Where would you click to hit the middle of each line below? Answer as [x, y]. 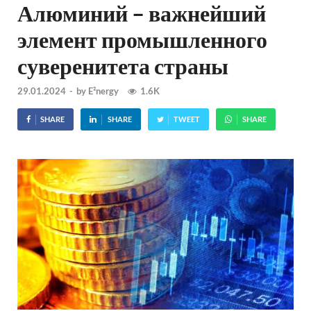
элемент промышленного [142, 40]
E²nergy [103, 91]
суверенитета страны [123, 66]
